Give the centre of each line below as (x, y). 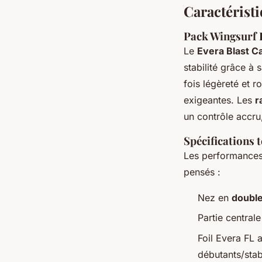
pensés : (202, 172)
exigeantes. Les (219, 100)
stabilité (201, 67)
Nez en (215, 197)
